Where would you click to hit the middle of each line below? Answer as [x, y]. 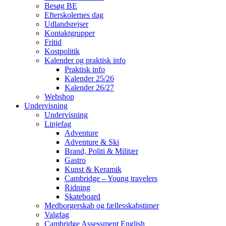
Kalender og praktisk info [85, 60]
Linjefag [58, 124]
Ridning [77, 187]
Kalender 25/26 [89, 78]
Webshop [59, 97]
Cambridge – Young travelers [111, 178]
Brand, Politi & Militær [101, 151]
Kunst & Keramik [93, 169]
